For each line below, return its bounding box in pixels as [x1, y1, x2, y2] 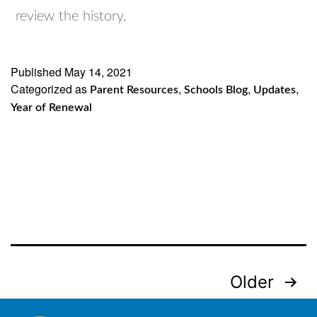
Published [11, 64, 64, 80]
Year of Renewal [11, 102, 92, 113]
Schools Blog [184, 84, 248, 96]
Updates [253, 84, 296, 96]
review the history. [16, 9, 127, 23]
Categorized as [11, 81, 90, 97]
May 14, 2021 [64, 64, 132, 80]
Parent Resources [90, 84, 178, 96]
